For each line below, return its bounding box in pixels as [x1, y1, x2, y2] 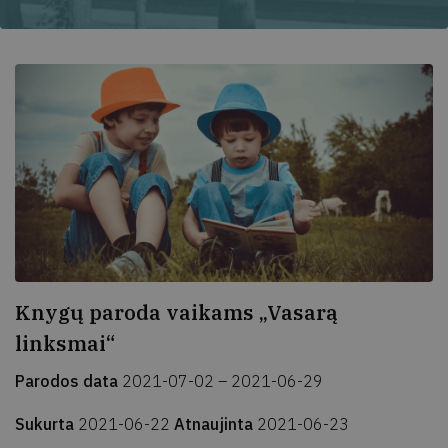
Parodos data [15, 370, 122, 391]
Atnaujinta [174, 413, 257, 434]
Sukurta [15, 413, 78, 434]
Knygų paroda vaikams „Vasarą [15, 298, 338, 326]
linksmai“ [15, 329, 115, 357]
